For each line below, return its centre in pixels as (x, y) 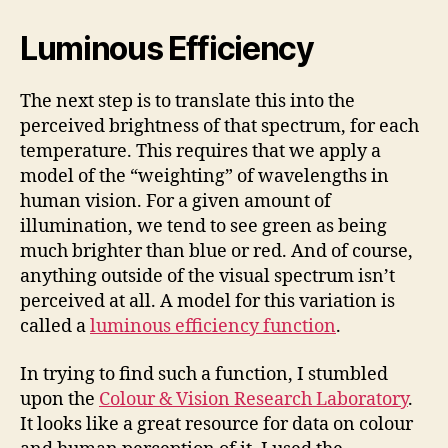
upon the (59, 399)
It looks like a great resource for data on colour (216, 424)
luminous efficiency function (213, 326)
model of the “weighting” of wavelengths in (204, 176)
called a (55, 326)
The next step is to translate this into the (187, 101)
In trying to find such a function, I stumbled (204, 374)
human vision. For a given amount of (175, 201)
